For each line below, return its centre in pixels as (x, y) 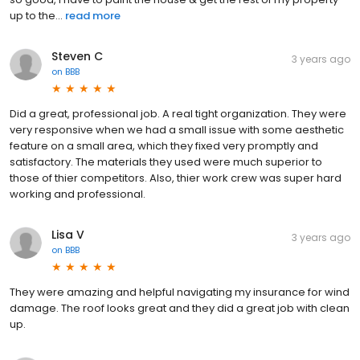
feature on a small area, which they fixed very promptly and (164, 145)
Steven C (77, 56)
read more (93, 15)
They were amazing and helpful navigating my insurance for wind (180, 292)
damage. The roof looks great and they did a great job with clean (180, 308)
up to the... (36, 15)
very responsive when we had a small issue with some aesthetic (177, 129)
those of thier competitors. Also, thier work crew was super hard (176, 178)
